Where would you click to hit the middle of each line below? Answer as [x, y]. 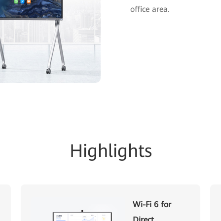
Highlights [110, 151]
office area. [150, 9]
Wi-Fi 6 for [152, 205]
